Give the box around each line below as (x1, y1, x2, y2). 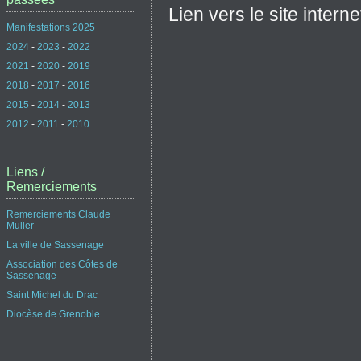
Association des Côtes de (6, 258, 118, 270)
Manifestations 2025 (6, 22, 95, 34)
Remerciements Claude (6, 208, 110, 220)
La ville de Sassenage (6, 239, 104, 251)
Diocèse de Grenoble (6, 308, 100, 320)
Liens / (6, 164, 44, 179)
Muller (6, 219, 34, 231)
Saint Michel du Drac (6, 288, 98, 301)
